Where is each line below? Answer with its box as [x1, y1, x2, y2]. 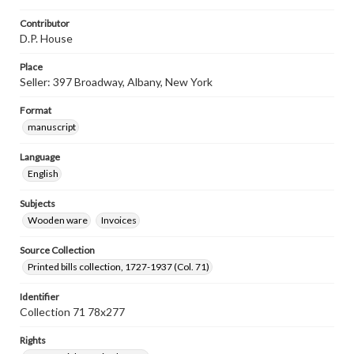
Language [20, 151, 60, 163]
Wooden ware [28, 214, 88, 226]
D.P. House [20, 32, 73, 45]
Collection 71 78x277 [20, 305, 125, 318]
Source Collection [20, 244, 95, 256]
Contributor [20, 17, 70, 29]
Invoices [101, 214, 137, 226]
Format [20, 104, 51, 116]
